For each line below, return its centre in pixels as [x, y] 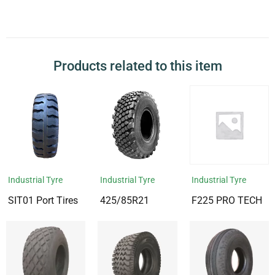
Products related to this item [137, 66]
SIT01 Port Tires [43, 201]
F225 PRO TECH [227, 201]
